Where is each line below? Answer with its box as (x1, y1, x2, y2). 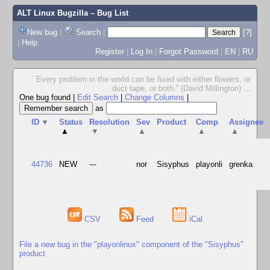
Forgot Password (159, 46, 218, 56)
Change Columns (125, 93, 184, 102)
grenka (229, 160, 253, 169)
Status (59, 118, 83, 127)
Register (95, 46, 124, 56)
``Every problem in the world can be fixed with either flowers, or (31, 75, 251, 84)
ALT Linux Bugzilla (16, 8, 88, 17)
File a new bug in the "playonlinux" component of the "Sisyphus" (19, 239, 243, 249)
